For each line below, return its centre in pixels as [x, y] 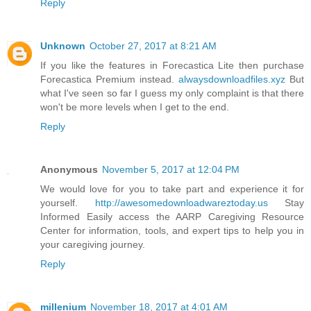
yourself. [68, 202]
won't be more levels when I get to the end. [135, 107]
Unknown [63, 45]
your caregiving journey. [93, 244]
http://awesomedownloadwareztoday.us [181, 202]
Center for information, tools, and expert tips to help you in [172, 230]
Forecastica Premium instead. [109, 79]
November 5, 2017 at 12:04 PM [171, 169]
